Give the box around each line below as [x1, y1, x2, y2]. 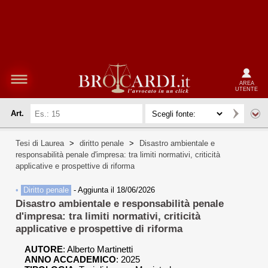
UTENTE [235, 86, 258, 92]
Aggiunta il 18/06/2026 [78, 185, 155, 195]
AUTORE [25, 244, 63, 255]
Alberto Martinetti [67, 244, 133, 255]
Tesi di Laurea [16, 139, 64, 148]
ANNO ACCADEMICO [25, 254, 116, 265]
